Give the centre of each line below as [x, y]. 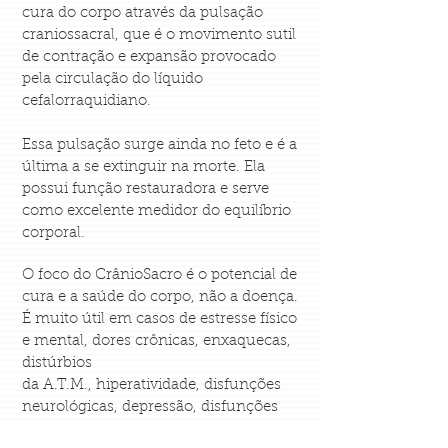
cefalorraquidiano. [86, 101]
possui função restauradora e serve [145, 189]
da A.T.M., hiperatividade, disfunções [151, 385]
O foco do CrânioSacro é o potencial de [159, 275]
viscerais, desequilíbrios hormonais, [148, 429]
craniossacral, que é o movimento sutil [159, 35]
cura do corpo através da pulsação [142, 13]
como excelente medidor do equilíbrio [156, 211]
